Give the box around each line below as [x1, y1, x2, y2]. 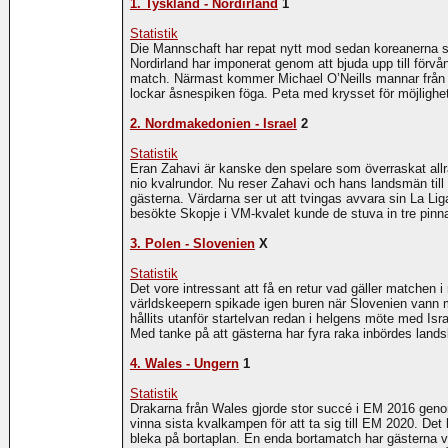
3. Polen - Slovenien [129, 236, 255, 252]
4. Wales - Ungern [129, 356, 239, 372]
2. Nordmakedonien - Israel [129, 116, 297, 132]
